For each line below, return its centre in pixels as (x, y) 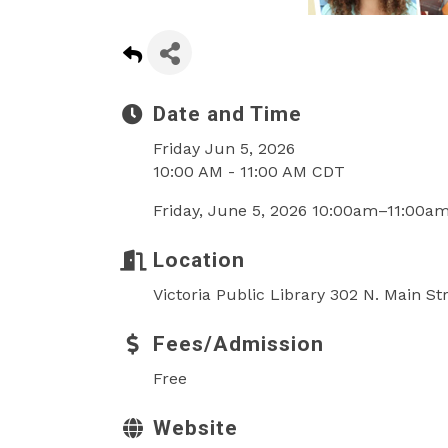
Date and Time (227, 114)
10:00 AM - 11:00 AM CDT (249, 171)
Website (195, 428)
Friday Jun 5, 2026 (224, 148)
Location (199, 260)
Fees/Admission (238, 344)
